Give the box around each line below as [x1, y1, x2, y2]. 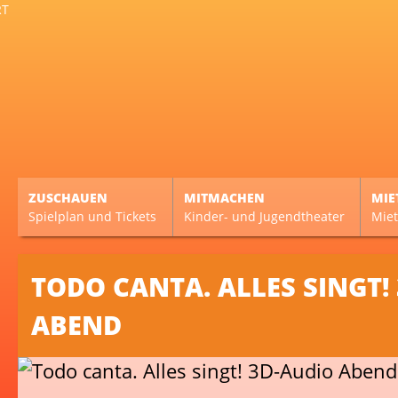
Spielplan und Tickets [28, 208, 156, 225]
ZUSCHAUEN [28, 189, 107, 206]
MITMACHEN [184, 189, 265, 206]
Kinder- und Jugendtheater [184, 208, 345, 225]
